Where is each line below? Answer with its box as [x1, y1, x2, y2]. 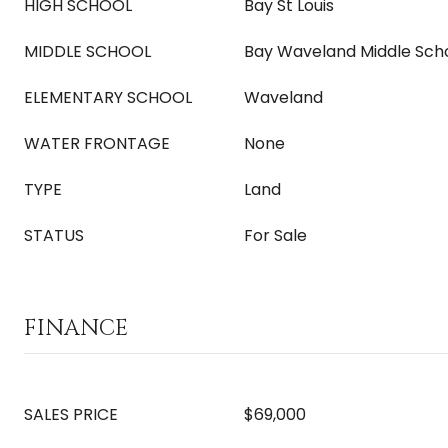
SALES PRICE [24, 403, 118, 426]
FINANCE [24, 314, 128, 343]
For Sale [244, 224, 307, 247]
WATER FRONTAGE [24, 132, 170, 155]
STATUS [24, 224, 84, 247]
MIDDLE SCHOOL [24, 40, 151, 63]
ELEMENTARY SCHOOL [24, 86, 192, 109]
